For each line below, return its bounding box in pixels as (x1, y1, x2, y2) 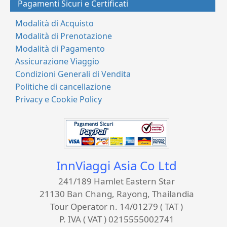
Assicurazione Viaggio (15, 55, 99, 67)
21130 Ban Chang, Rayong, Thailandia (39, 187, 194, 200)
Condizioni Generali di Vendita (15, 68, 131, 80)
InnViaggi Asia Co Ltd (56, 157, 177, 174)
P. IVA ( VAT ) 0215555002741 (59, 213, 174, 225)
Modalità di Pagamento (15, 43, 105, 54)
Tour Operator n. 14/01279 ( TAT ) (50, 200, 183, 212)
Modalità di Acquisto (15, 17, 94, 29)
